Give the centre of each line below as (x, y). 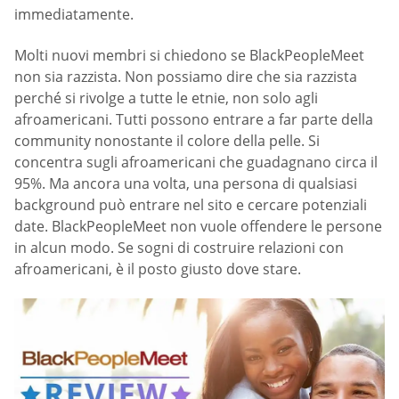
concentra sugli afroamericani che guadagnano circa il (196, 162)
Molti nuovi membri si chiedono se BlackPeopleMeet (189, 55)
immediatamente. (74, 15)
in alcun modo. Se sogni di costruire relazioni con (179, 247)
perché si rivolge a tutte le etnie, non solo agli (166, 98)
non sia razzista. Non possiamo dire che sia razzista (186, 76)
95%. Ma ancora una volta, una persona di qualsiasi (186, 183)
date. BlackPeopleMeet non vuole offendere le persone (198, 226)
